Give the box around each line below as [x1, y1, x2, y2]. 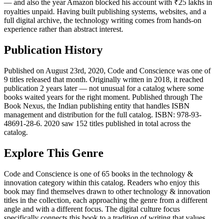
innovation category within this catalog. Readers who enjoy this [4, 178, 199, 187]
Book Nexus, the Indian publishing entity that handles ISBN [4, 102, 190, 110]
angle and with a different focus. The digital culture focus [4, 205, 180, 214]
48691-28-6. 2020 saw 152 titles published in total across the [4, 119, 191, 128]
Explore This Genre [4, 147, 104, 160]
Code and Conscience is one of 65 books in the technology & [4, 170, 193, 178]
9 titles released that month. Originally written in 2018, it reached [4, 75, 203, 84]
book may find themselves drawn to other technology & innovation [4, 187, 210, 196]
